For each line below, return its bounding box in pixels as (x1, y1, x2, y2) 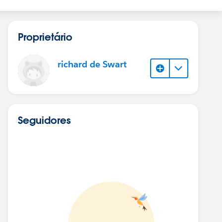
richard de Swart (57, 58, 127, 70)
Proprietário (18, 30, 72, 43)
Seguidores (18, 113, 71, 126)
